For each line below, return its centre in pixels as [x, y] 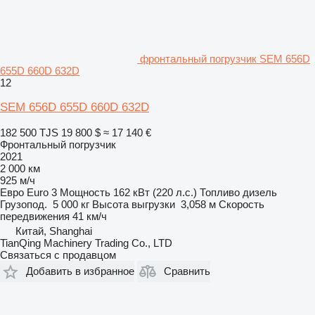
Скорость [242, 204]
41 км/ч [90, 216]
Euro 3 [42, 192]
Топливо [220, 192]
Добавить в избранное [80, 271]
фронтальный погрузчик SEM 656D [225, 58]
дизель [260, 192]
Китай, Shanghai [54, 231]
